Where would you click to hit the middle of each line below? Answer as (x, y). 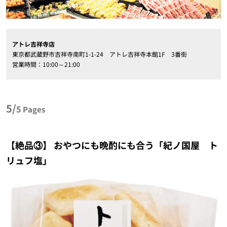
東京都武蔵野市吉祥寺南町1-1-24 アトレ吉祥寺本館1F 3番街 (99, 54)
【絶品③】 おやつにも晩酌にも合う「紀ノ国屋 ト (112, 145)
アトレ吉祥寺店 (33, 44)
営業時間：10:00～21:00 (46, 64)
